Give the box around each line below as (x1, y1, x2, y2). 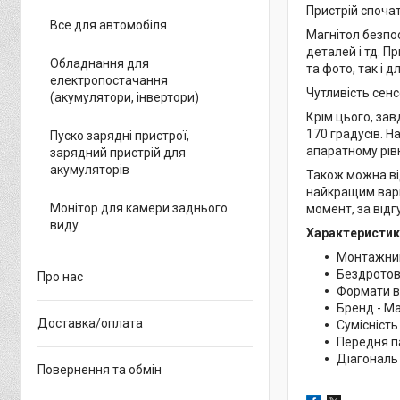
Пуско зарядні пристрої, (50, 129, 189, 143)
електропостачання (50, 73, 168, 87)
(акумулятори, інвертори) (50, 90, 199, 104)
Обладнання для (50, 56, 149, 71)
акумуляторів (50, 162, 129, 177)
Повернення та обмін (37, 362, 162, 377)
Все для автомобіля (50, 18, 167, 32)
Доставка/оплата (37, 316, 143, 330)
